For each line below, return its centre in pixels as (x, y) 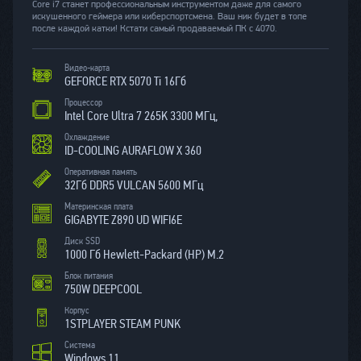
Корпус (77, 310)
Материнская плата (99, 206)
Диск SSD (82, 241)
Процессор (83, 102)
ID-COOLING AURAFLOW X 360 (133, 150)
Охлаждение (87, 137)
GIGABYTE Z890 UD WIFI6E (123, 219)
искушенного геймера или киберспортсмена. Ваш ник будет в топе (170, 17)
